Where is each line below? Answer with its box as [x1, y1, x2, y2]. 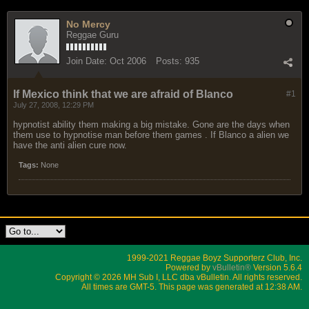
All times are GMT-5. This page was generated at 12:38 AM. [81, 281, 302, 292]
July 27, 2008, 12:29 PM [13, 100, 94, 109]
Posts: [156, 55, 182, 66]
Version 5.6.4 [251, 262, 302, 272]
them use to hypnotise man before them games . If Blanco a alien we [13, 129, 289, 140]
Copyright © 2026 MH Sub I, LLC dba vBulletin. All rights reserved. [55, 272, 302, 282]
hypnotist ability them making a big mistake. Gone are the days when [13, 119, 290, 130]
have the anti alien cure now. [13, 139, 127, 150]
